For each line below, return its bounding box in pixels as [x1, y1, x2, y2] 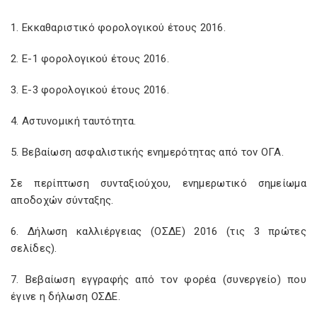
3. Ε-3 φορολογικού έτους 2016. [11, 83, 170, 96]
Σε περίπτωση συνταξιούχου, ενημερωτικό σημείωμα [11, 177, 306, 190]
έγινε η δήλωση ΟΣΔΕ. [11, 290, 120, 303]
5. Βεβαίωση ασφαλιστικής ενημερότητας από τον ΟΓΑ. [11, 146, 284, 158]
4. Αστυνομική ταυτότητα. [11, 115, 137, 127]
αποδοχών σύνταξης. [11, 194, 114, 207]
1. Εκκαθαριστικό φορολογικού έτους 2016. [11, 21, 226, 34]
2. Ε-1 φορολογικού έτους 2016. [11, 52, 170, 65]
